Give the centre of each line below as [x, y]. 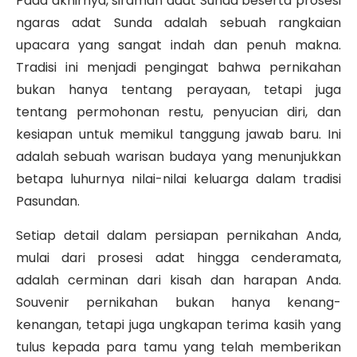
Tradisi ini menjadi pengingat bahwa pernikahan [178, 67]
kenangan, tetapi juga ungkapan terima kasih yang [178, 324]
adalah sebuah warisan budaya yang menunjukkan [178, 156]
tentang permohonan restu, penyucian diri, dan [178, 112]
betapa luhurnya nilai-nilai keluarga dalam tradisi [178, 178]
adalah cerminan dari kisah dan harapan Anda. [178, 280]
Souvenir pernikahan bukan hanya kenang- [178, 302]
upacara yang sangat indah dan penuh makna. [178, 45]
